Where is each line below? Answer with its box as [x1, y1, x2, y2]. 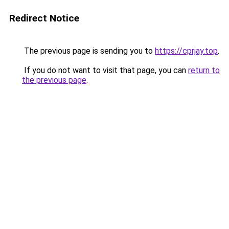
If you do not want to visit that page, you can [22, 65, 188, 75]
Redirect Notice [9, 12, 79, 24]
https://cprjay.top [155, 46, 218, 56]
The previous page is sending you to [22, 46, 155, 56]
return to [188, 65, 220, 75]
